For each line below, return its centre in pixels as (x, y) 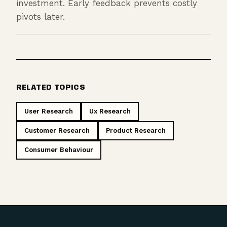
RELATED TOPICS (51, 87)
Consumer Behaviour (59, 149)
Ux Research (110, 111)
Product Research (136, 130)
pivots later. (41, 16)
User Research (49, 111)
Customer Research (57, 130)
